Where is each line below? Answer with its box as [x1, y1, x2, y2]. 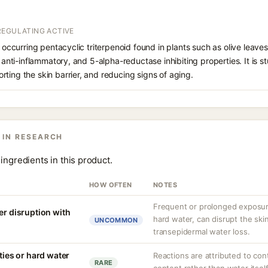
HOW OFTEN [89, 181, 132, 189]
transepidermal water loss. [153, 227, 250, 236]
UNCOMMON [95, 216, 138, 224]
